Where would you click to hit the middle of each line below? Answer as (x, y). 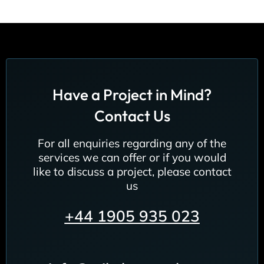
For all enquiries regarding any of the (132, 143)
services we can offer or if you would (132, 158)
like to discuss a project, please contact (132, 172)
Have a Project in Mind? (132, 95)
